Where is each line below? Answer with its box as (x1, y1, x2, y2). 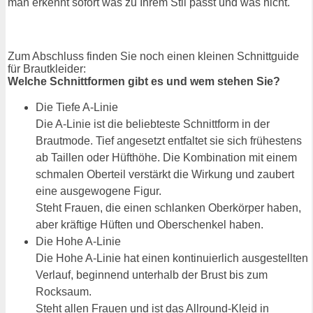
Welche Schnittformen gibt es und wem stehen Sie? (8, 75, 280, 87)
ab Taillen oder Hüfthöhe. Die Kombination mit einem (36, 151, 297, 163)
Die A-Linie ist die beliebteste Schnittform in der (36, 117, 270, 130)
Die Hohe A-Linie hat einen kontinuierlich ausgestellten (36, 252, 308, 264)
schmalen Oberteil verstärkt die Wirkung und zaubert (36, 168, 294, 180)
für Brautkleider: (8, 62, 86, 75)
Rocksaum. (36, 285, 92, 298)
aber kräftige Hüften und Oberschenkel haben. (36, 218, 263, 231)
